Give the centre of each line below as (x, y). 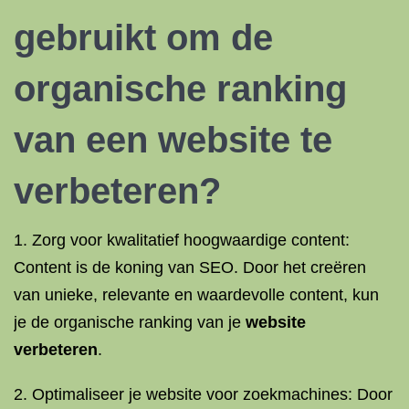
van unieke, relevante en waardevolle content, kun (196, 295)
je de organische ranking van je (130, 322)
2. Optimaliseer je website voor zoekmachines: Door (203, 394)
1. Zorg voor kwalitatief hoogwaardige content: (182, 240)
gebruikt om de (143, 37)
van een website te (173, 140)
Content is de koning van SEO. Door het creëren (190, 267)
